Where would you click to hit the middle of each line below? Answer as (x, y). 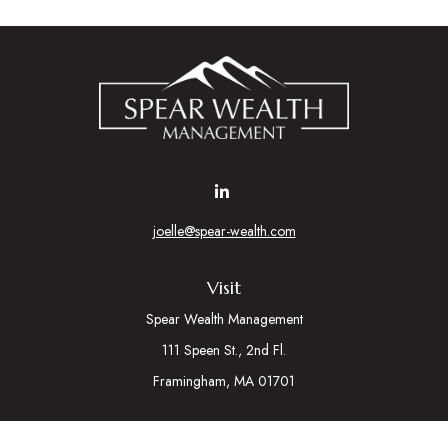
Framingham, (191, 380)
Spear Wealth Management (224, 318)
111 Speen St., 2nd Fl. (224, 349)
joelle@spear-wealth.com (224, 230)
